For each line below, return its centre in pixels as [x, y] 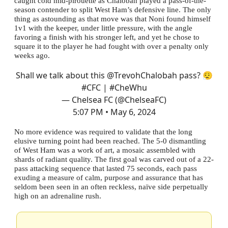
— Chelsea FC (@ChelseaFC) [114, 100]
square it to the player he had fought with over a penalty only [111, 46]
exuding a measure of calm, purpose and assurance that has [109, 178]
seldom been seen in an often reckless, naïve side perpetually [111, 187]
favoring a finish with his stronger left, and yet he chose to [107, 37]
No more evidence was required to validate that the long [103, 132]
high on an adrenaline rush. [58, 196]
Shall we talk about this [61, 75]
